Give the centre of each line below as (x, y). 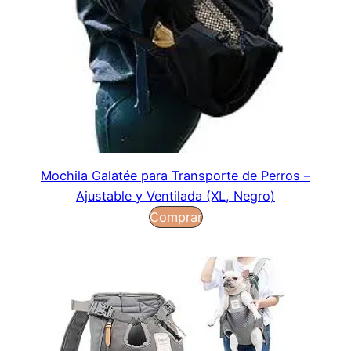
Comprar (175, 217)
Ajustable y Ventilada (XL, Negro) (175, 195)
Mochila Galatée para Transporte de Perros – (175, 175)
